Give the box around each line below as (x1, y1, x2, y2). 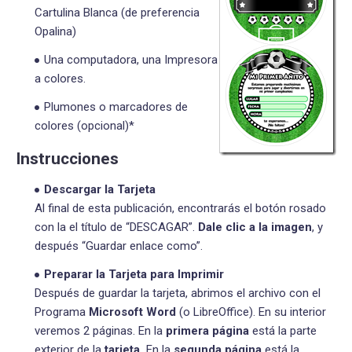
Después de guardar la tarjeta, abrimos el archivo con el (35, 285, 321, 300)
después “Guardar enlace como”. (35, 238, 203, 253)
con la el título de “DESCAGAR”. (35, 219, 198, 234)
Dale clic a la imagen (198, 219, 312, 234)
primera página (166, 323, 249, 338)
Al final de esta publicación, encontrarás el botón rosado (35, 200, 326, 215)
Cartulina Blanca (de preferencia (35, 5, 200, 20)
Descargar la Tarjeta (44, 181, 156, 196)
